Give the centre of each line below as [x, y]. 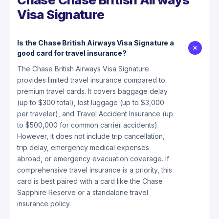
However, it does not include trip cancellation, [91, 136]
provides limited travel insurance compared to [91, 80]
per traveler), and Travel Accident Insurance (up [95, 113]
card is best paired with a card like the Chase [90, 181]
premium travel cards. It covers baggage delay [93, 91]
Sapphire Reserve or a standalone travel [83, 192]
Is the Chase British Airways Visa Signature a [96, 43]
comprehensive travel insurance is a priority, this [95, 170]
